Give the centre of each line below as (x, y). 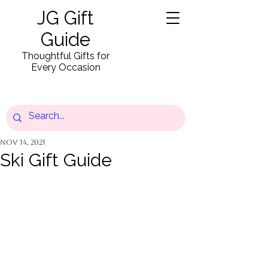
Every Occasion (66, 67)
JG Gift (66, 18)
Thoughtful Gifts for (66, 56)
